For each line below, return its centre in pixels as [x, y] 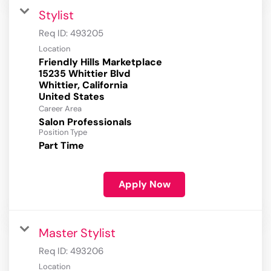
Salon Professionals [85, 122]
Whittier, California [83, 85]
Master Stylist [77, 233]
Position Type [63, 132]
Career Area [60, 109]
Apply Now [144, 184]
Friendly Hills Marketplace [100, 62]
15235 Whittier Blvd [85, 74]
